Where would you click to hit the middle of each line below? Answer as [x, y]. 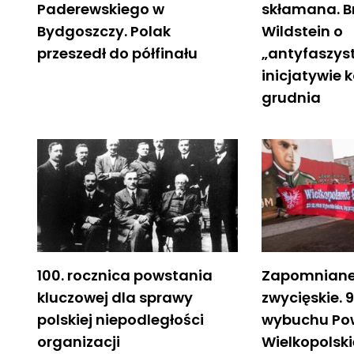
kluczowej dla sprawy [115, 297]
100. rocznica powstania [125, 275]
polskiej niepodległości [121, 319]
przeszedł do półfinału [117, 53]
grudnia [292, 97]
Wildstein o [303, 31]
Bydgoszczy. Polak [104, 31]
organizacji [79, 341]
